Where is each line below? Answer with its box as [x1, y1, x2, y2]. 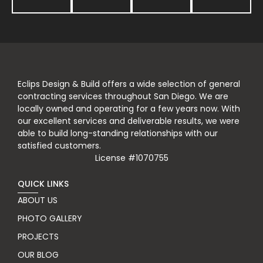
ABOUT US [18, 194, 58, 207]
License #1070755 [95, 152, 168, 164]
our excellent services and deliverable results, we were [18, 115, 240, 127]
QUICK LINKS [18, 178, 69, 190]
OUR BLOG [18, 249, 59, 261]
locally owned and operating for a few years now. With [18, 103, 240, 115]
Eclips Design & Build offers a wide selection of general [18, 78, 240, 90]
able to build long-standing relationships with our [18, 127, 218, 140]
